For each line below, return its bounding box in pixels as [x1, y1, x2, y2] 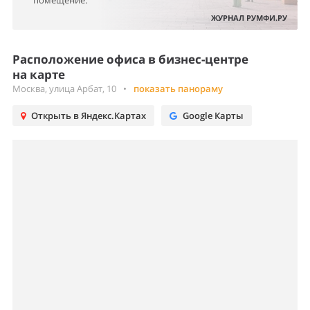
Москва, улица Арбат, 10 [12, 82, 116, 95]
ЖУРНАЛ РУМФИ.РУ [211, 12, 287, 23]
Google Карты [183, 109, 244, 122]
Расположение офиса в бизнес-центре [12, 51, 248, 67]
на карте [12, 66, 65, 82]
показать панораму [134, 82, 223, 95]
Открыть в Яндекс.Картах [31, 109, 146, 122]
